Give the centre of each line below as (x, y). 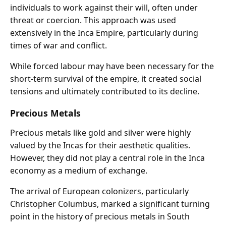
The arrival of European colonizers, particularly (99, 191)
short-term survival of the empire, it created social (106, 79)
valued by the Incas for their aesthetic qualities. (100, 145)
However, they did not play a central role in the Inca (107, 158)
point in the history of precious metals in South (100, 216)
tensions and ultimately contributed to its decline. (105, 92)
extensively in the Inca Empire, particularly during (104, 33)
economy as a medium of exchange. (79, 170)
